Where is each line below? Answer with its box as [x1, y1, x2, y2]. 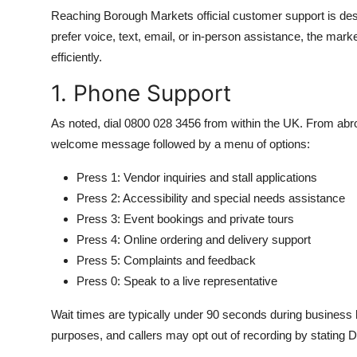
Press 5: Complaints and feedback [76, 253, 256, 267]
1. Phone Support [51, 80, 231, 107]
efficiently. [51, 50, 102, 64]
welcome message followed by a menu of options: [51, 137, 310, 151]
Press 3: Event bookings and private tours [76, 212, 294, 226]
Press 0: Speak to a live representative [76, 274, 277, 288]
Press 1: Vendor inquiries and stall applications [76, 171, 317, 184]
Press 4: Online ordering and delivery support [76, 233, 311, 246]
